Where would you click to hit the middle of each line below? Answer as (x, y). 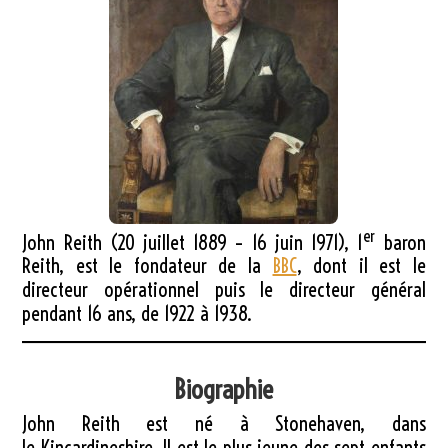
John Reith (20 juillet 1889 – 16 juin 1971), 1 (193, 242)
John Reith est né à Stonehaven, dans (224, 424)
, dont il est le (361, 266)
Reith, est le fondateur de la (147, 266)
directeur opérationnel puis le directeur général (224, 290)
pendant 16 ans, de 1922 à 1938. (137, 314)
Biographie (224, 390)
